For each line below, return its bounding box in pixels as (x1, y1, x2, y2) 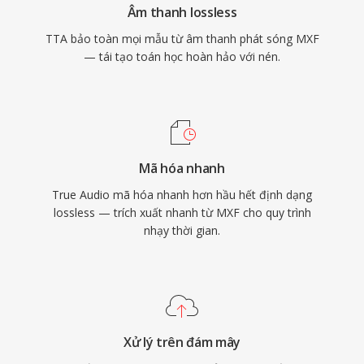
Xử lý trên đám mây (123, 333, 241, 351)
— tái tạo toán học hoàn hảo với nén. (84, 49, 280, 64)
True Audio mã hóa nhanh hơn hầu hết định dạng (52, 187, 312, 202)
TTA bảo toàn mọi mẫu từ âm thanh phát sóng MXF (45, 31, 319, 46)
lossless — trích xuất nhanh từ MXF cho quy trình (53, 205, 311, 220)
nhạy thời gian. (144, 223, 220, 238)
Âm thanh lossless (127, 3, 237, 21)
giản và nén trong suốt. (57, 10, 177, 25)
